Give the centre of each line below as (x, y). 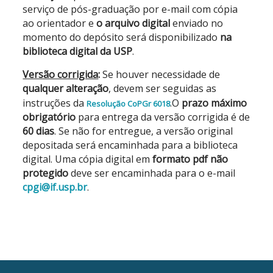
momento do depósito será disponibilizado (122, 37)
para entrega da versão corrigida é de (164, 117)
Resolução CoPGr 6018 (129, 104)
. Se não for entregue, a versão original (144, 131)
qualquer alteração (66, 88)
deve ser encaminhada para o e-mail (153, 173)
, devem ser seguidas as (163, 88)
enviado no (198, 23)
